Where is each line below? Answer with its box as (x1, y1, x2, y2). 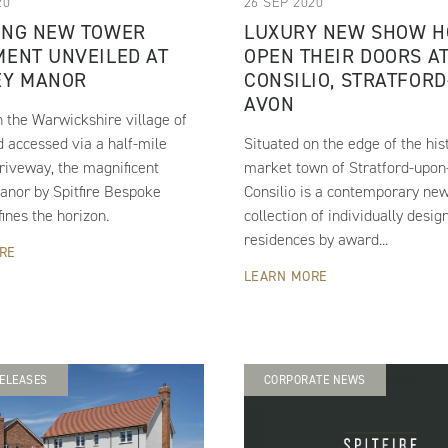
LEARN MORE (243, 267, 328, 287)
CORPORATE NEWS (263, 372, 366, 389)
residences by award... (243, 229, 388, 251)
